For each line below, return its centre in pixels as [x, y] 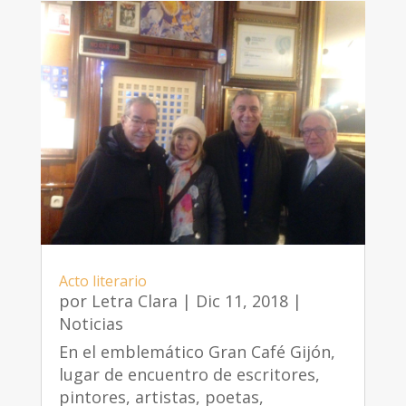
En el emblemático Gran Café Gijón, [197, 351]
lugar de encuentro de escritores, [189, 374]
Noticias [91, 323]
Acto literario [102, 280]
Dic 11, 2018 [242, 300]
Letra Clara [134, 300]
